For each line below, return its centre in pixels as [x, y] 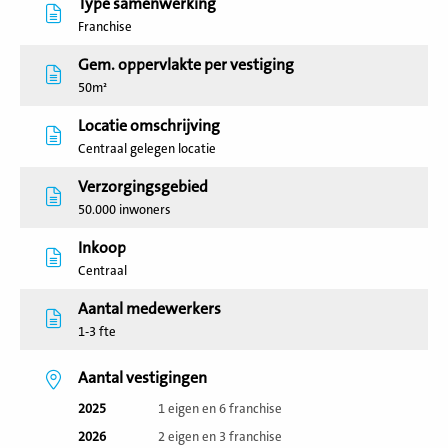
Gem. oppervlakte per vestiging [186, 65]
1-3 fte [97, 332]
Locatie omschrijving [149, 126]
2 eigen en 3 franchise [220, 437]
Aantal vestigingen [142, 378]
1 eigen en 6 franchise [220, 409]
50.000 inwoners [124, 210]
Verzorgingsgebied [143, 187]
